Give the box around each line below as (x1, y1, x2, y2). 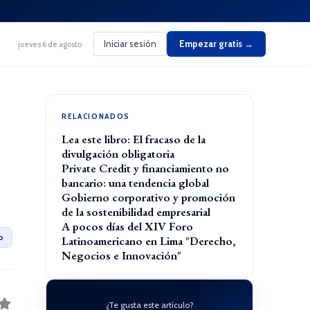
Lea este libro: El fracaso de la (62, 131, 206, 147)
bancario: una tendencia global (62, 175, 209, 190)
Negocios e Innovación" (62, 248, 181, 263)
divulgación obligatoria (62, 146, 174, 161)
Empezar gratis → (179, 38, 253, 49)
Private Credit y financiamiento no (62, 161, 229, 176)
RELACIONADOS (62, 111, 131, 121)
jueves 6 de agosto (18, 39, 82, 49)
